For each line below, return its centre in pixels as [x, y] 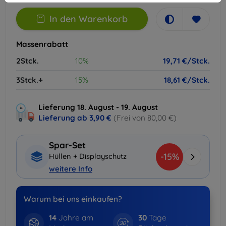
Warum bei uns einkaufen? [73, 199]
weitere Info [71, 169]
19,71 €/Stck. [186, 61]
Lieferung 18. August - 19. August [98, 107]
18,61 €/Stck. [187, 80]
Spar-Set [67, 145]
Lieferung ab [64, 118]
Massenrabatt [42, 44]
